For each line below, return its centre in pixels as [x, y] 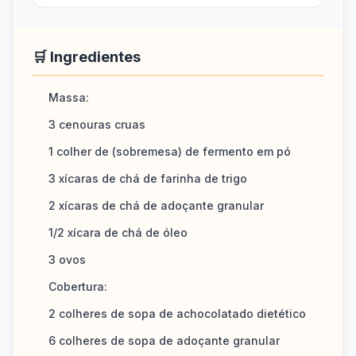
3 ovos [67, 259]
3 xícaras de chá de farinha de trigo [148, 178]
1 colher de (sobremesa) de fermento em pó [170, 151]
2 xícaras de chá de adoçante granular [156, 205]
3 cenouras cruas [97, 124]
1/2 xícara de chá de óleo [118, 232]
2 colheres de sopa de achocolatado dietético [177, 313]
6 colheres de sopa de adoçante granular [164, 341]
